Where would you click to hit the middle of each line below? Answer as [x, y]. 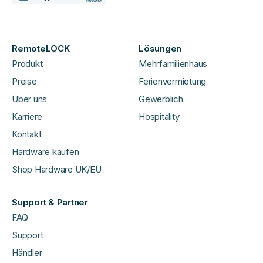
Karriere [27, 117]
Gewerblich [161, 99]
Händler [27, 253]
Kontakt [27, 134]
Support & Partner [50, 203]
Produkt [27, 64]
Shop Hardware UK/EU [57, 170]
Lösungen [160, 49]
